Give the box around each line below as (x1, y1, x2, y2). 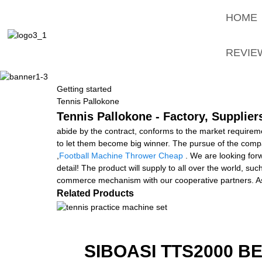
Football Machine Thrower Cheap (59, 150, 183, 160)
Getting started (57, 84, 112, 94)
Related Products (57, 188, 134, 198)
